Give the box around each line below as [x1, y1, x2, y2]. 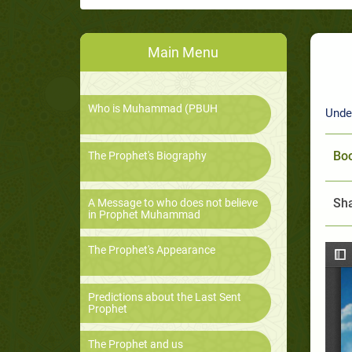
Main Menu [148, 44, 219, 61]
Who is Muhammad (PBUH [88, 102, 218, 115]
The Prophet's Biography [88, 149, 207, 163]
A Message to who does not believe [88, 196, 258, 210]
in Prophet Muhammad [88, 208, 200, 222]
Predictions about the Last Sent [88, 291, 241, 304]
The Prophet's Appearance [88, 244, 215, 257]
